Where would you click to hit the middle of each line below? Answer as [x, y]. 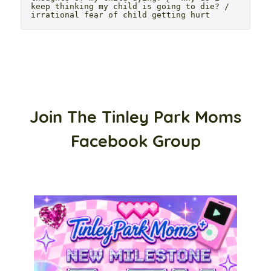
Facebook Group [135, 141]
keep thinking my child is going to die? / [130, 6]
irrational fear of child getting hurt [120, 15]
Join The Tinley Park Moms [135, 116]
